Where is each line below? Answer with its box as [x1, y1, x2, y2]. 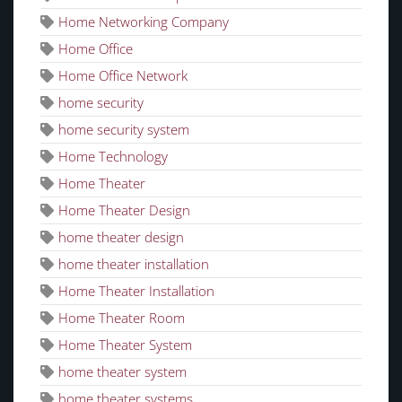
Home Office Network [58, 66, 188, 85]
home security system [58, 120, 189, 139]
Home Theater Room [58, 309, 185, 328]
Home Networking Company [58, 13, 229, 31]
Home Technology [58, 147, 168, 166]
